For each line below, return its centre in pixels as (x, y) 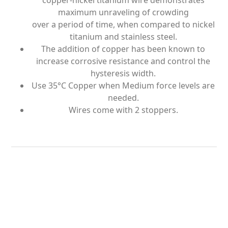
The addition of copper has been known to (123, 49)
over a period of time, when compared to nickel (123, 25)
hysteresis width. (123, 74)
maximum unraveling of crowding (123, 12)
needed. (123, 98)
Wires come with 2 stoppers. (123, 110)
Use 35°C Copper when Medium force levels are (123, 86)
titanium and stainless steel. (123, 37)
